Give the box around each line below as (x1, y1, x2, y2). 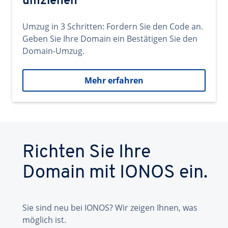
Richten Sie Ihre (22, 144, 151, 162)
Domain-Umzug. (22, 45, 84, 56)
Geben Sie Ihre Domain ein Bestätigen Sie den (22, 33, 197, 44)
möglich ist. (22, 214, 66, 225)
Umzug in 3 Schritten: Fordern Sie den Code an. (22, 21, 203, 32)
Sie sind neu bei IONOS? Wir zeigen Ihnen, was (22, 202, 197, 213)
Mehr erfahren (84, 75, 144, 86)
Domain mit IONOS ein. (22, 164, 208, 182)
